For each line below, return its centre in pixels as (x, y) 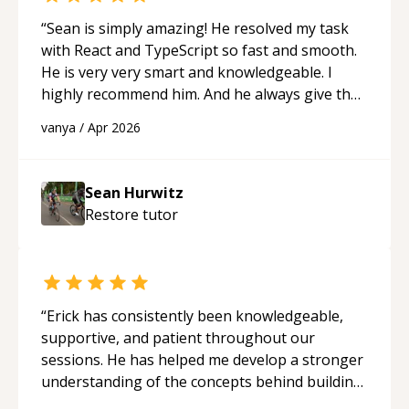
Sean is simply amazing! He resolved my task (198, 28)
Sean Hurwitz (134, 192)
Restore (112, 214)
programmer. (87, 137)
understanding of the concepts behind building (202, 381)
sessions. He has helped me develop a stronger (202, 359)
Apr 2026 (114, 127)
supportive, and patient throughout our (178, 337)
